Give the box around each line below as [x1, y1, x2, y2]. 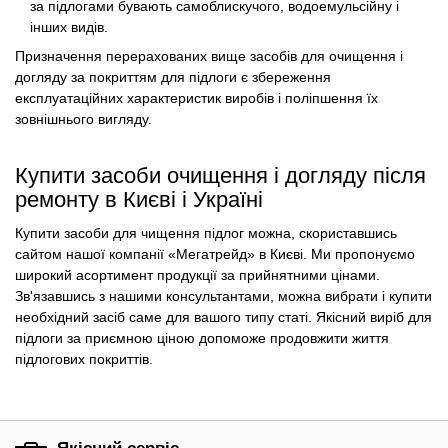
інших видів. [30, 18, 109, 35]
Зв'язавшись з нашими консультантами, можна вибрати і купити [15, 288, 432, 305]
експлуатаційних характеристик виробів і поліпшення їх [15, 90, 378, 107]
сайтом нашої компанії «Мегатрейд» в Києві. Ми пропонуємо [15, 246, 415, 263]
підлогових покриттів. [15, 351, 153, 368]
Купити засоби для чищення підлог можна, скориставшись [15, 225, 397, 242]
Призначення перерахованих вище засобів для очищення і [15, 48, 403, 65]
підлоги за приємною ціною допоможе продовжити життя [15, 330, 389, 347]
